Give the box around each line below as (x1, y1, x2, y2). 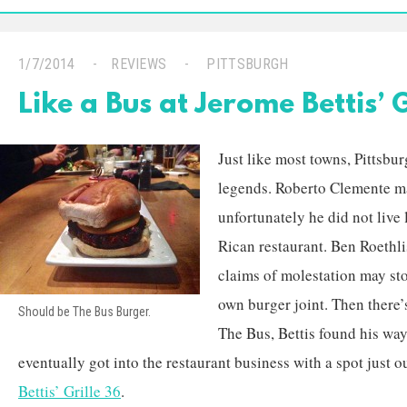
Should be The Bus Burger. (18, 304, 151, 319)
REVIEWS (111, 55, 167, 73)
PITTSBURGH (206, 55, 289, 73)
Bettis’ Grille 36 (18, 381, 121, 402)
